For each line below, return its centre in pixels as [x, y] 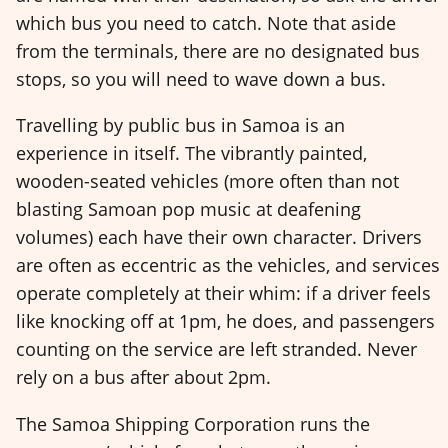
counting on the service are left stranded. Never [216, 349]
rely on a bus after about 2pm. [143, 377]
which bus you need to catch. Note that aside [206, 22]
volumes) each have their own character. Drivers [219, 237]
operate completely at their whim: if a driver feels [223, 293]
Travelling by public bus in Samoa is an [180, 125]
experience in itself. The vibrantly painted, [191, 153]
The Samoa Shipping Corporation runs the [193, 424]
